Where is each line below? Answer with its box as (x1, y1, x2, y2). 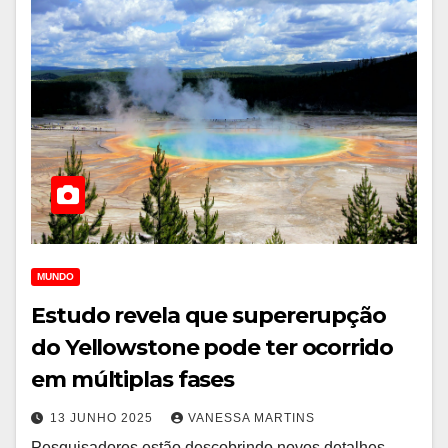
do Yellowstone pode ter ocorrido (31, 334, 393, 361)
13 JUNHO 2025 (50, 411, 157, 425)
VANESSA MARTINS (188, 411, 315, 425)
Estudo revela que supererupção (31, 302, 386, 329)
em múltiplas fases (31, 366, 235, 393)
